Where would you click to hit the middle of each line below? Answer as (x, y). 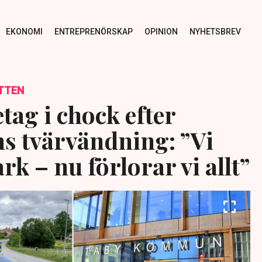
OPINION (161, 31)
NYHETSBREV (215, 31)
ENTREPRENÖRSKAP (93, 31)
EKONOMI (24, 31)
